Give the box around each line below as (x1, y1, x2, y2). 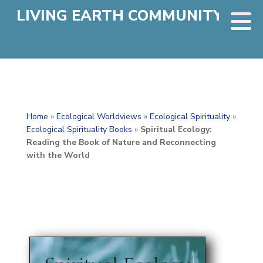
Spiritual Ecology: (140, 124, 212, 135)
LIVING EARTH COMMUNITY (16, 6, 222, 26)
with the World (26, 150, 90, 161)
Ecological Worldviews (56, 111, 141, 122)
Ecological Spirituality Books (26, 124, 132, 135)
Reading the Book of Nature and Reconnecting (26, 137, 216, 148)
